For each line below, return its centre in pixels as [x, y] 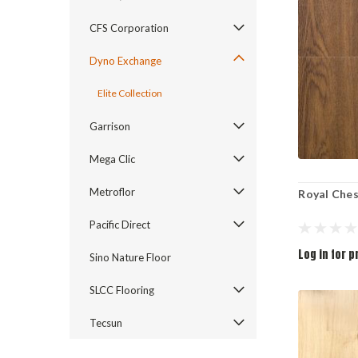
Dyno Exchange [125, 61]
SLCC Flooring [122, 290]
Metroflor [112, 192]
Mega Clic [112, 159]
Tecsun [106, 323]
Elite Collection [130, 93]
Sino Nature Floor [130, 257]
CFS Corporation [129, 28]
